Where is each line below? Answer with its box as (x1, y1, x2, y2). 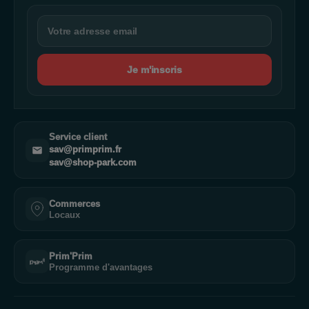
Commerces (49, 198, 100, 209)
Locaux (49, 210, 80, 220)
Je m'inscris (127, 64, 182, 75)
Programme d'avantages (49, 262, 152, 272)
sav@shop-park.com (49, 158, 137, 168)
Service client (49, 132, 107, 142)
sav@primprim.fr (49, 145, 121, 154)
